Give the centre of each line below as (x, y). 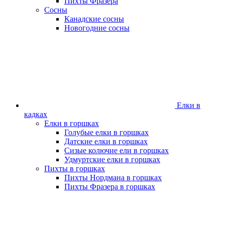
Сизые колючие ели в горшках (117, 150)
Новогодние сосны (97, 28)
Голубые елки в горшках (106, 132)
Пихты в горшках (75, 168)
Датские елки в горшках (106, 141)
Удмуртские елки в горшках (112, 159)
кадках (36, 114)
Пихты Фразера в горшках (110, 187)
